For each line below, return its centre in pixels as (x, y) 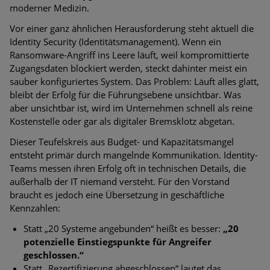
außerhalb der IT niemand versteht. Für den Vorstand (120, 181)
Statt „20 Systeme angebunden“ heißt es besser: (123, 228)
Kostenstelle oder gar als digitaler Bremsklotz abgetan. (122, 121)
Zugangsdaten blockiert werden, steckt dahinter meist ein (128, 68)
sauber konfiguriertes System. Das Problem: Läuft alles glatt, (134, 81)
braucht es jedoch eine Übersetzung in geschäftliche (117, 194)
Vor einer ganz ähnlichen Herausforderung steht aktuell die (132, 28)
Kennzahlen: (35, 208)
